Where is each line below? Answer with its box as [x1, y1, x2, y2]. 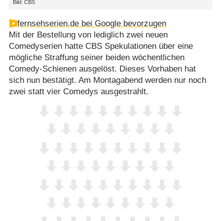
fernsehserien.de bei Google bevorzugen [17, 19, 166, 29]
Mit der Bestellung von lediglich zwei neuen [8, 30, 168, 40]
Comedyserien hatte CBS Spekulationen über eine [8, 41, 193, 51]
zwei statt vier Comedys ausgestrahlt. [8, 87, 148, 97]
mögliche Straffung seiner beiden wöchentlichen [8, 53, 184, 63]
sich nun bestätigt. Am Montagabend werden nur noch [8, 75, 206, 85]
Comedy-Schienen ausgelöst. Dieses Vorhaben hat [8, 64, 196, 74]
